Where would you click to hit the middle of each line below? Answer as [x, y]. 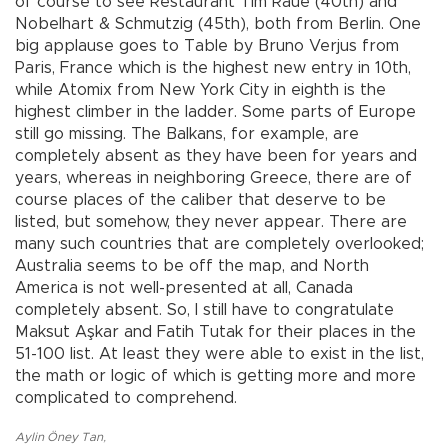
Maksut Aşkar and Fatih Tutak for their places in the [215, 331]
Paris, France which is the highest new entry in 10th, [213, 67]
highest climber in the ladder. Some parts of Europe [215, 111]
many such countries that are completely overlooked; [219, 243]
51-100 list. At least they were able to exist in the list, [219, 353]
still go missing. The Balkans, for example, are [187, 133]
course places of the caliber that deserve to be [200, 199]
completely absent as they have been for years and [216, 155]
